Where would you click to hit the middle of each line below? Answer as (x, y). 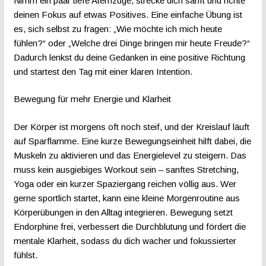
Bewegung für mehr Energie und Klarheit (92, 99)
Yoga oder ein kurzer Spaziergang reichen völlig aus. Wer (125, 183)
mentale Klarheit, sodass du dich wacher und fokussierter (125, 240)
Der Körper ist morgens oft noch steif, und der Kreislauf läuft (131, 126)
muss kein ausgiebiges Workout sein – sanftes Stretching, (126, 169)
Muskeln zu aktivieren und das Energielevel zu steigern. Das (130, 155)
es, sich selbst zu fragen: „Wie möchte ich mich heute (118, 28)
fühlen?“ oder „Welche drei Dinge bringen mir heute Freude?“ (132, 43)
